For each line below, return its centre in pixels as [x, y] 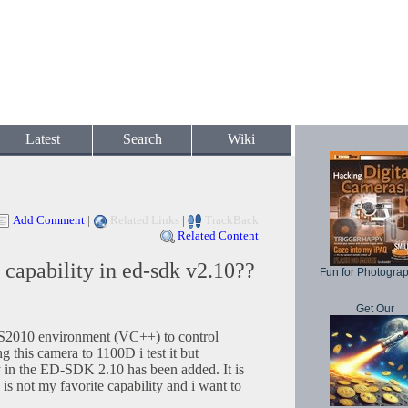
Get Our [375, 309]
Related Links [145, 220]
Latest [43, 139]
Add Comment [49, 220]
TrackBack [232, 220]
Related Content [218, 236]
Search [142, 139]
